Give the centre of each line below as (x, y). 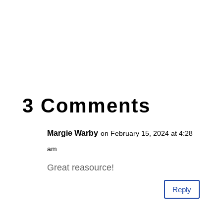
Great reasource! (80, 168)
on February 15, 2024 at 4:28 (146, 134)
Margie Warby (72, 133)
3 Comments (86, 106)
